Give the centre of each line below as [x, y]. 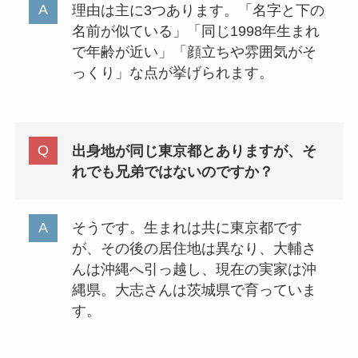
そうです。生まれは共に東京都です [187, 228]
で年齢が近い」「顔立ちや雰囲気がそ [194, 52]
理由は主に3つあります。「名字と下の [198, 10]
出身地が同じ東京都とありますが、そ [194, 151]
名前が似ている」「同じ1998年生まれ [195, 31]
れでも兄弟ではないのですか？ [172, 171]
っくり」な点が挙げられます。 [172, 72]
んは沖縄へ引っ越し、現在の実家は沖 [194, 270]
